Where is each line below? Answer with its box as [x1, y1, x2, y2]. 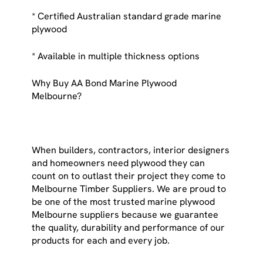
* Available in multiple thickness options [32, 49, 203, 62]
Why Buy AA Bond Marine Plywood [32, 76, 177, 89]
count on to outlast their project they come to [32, 169, 226, 182]
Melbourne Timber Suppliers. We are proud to [32, 182, 227, 195]
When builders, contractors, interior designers [32, 143, 230, 156]
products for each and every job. [32, 234, 170, 247]
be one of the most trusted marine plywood [32, 195, 215, 208]
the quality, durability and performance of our [32, 221, 225, 234]
